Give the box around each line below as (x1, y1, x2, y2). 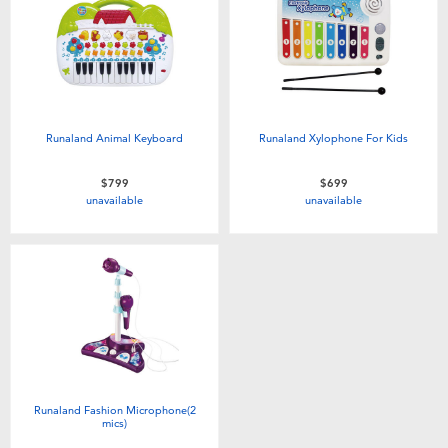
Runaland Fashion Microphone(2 (33, 403, 196, 418)
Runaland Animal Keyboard (46, 130, 183, 145)
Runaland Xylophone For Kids (259, 130, 408, 145)
